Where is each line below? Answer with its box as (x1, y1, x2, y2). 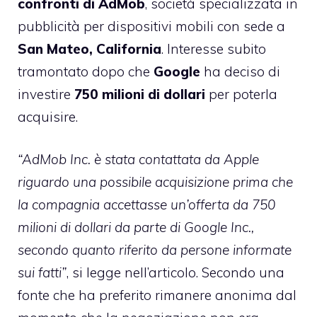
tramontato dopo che (18, 62, 154, 80)
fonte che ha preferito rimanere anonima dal (18, 287, 296, 304)
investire (18, 85, 74, 103)
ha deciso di (200, 62, 280, 80)
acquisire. (18, 108, 78, 125)
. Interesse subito (161, 40, 266, 57)
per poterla (205, 85, 277, 103)
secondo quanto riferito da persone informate (18, 241, 292, 259)
